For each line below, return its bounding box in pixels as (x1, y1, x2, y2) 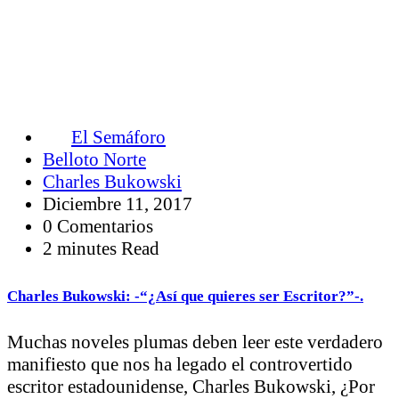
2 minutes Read (43, 238, 159, 260)
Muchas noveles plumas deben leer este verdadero (7, 330, 383, 353)
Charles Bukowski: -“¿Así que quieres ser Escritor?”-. (7, 286, 363, 305)
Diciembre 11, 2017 (43, 193, 192, 216)
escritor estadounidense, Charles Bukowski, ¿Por (7, 375, 375, 397)
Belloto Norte (43, 149, 146, 171)
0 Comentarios (43, 216, 153, 238)
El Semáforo (71, 126, 166, 149)
